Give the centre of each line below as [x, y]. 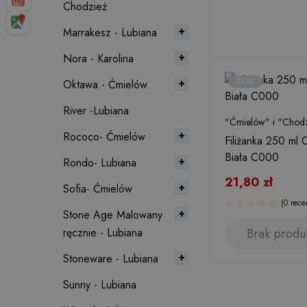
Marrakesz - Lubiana [110, 33]
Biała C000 [252, 157]
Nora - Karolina [98, 59]
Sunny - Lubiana [100, 285]
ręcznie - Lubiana [103, 233]
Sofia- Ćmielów [98, 189]
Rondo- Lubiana [100, 163]
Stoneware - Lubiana [111, 259]
